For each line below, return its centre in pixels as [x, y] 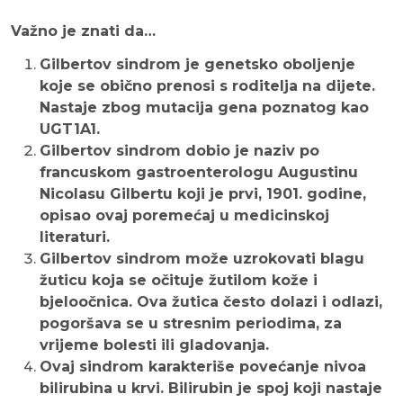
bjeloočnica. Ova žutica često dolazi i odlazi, [211, 302]
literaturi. [75, 237]
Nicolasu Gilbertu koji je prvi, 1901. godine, [203, 194]
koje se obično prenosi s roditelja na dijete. [207, 86]
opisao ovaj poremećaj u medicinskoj [184, 216]
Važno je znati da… [83, 31]
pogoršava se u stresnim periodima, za [191, 324]
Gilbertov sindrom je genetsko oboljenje [197, 65]
